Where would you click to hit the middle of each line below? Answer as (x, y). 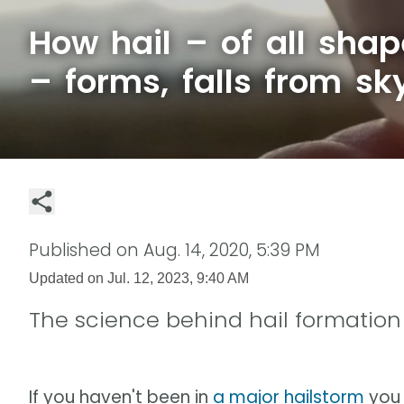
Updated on (68, 277)
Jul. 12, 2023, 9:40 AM (178, 277)
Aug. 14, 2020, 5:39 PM (232, 250)
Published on (86, 250)
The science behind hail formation (215, 319)
